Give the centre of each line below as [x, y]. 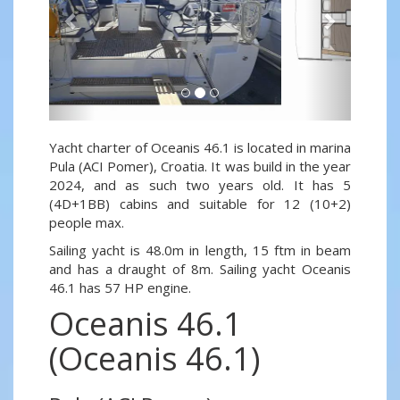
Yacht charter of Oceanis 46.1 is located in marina [200, 148]
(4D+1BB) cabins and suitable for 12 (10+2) [200, 204]
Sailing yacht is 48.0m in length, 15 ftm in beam [200, 250]
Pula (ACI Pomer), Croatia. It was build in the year [200, 167]
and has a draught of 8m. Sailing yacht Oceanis [200, 269]
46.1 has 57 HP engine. [120, 288]
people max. [87, 223]
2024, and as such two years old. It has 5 [200, 185]
